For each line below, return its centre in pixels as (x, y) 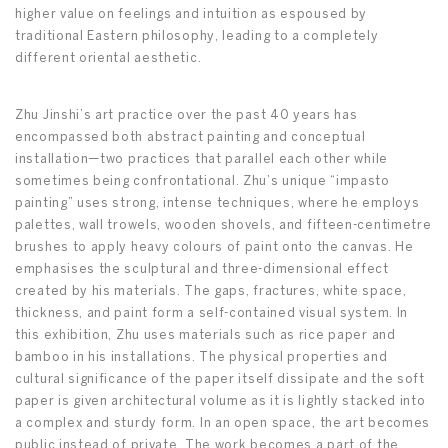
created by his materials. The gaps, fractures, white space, (211, 292)
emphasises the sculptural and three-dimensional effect (202, 270)
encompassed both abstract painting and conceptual (190, 138)
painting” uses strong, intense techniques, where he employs (217, 204)
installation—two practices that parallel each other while (201, 160)
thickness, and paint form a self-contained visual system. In (212, 314)
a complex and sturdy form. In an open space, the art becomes (223, 424)
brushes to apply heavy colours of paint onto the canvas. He (214, 248)
